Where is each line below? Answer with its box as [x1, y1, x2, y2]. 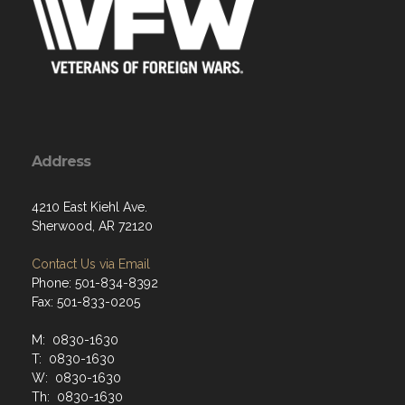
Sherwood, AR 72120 [32, 219, 153, 233]
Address [32, 153, 90, 170]
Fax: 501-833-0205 [32, 295, 140, 309]
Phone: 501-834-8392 [32, 276, 158, 290]
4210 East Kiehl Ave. [32, 200, 147, 214]
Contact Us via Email [32, 257, 150, 271]
